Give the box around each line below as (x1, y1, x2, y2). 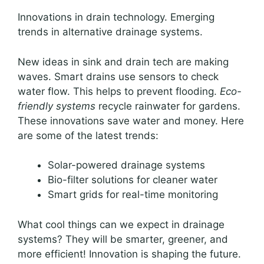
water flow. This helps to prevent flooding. (18, 85, 220, 97)
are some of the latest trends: (18, 129, 159, 141)
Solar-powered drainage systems (48, 159, 205, 171)
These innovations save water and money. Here (18, 114, 244, 127)
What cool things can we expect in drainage (18, 218, 225, 230)
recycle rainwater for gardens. (95, 100, 240, 112)
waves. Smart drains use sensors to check (18, 70, 219, 82)
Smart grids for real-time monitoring (48, 189, 218, 201)
